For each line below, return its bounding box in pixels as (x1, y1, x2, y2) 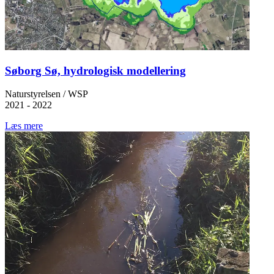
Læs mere (5, 120, 43, 131)
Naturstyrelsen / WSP (5, 89, 88, 100)
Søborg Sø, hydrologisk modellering (5, 64, 186, 77)
